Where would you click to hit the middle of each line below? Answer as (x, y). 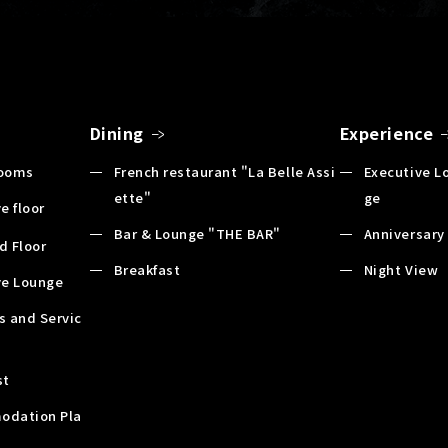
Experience (386, 132)
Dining (116, 132)
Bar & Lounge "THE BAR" (197, 233)
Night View (401, 269)
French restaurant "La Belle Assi (224, 171)
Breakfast (147, 269)
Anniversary (404, 233)
